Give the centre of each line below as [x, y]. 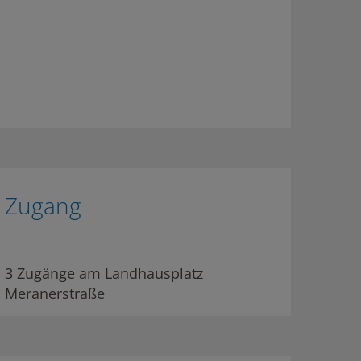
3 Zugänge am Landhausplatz [104, 273]
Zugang [43, 205]
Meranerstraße [54, 293]
